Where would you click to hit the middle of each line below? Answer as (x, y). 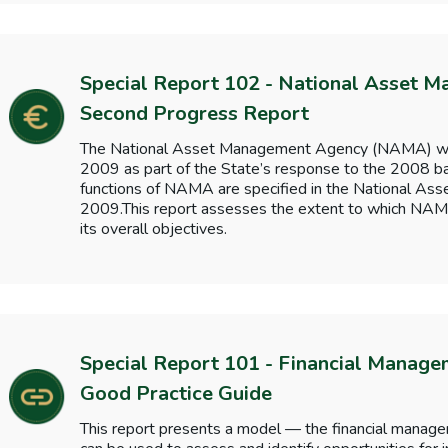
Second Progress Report (194, 113)
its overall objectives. (153, 229)
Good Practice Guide (175, 393)
